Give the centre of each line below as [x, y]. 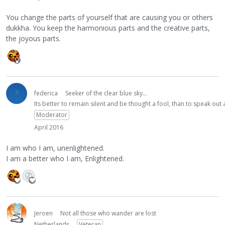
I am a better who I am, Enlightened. [65, 158]
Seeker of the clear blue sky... [106, 93]
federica [46, 93]
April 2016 [49, 128]
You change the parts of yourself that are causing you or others [109, 18]
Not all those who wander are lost [108, 213]
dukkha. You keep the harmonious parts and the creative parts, [108, 28]
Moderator [52, 115]
